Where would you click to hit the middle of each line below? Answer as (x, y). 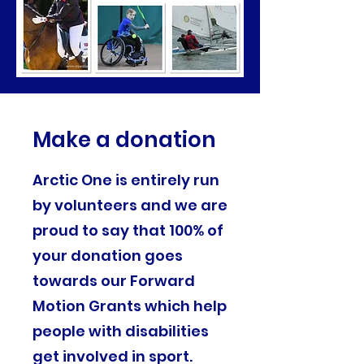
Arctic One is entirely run (126, 180)
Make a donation (124, 140)
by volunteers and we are (130, 205)
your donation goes (108, 255)
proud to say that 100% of (128, 230)
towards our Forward (114, 280)
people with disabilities (121, 331)
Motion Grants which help (130, 305)
